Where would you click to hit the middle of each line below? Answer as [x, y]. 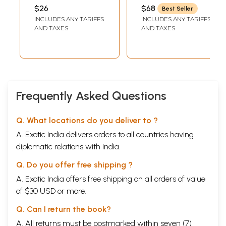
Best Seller [178, 8]
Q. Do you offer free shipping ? [74, 164]
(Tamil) [47, 15]
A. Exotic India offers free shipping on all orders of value [111, 179]
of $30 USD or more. [51, 191]
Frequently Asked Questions [91, 95]
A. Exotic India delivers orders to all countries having [105, 134]
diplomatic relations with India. [68, 146]
